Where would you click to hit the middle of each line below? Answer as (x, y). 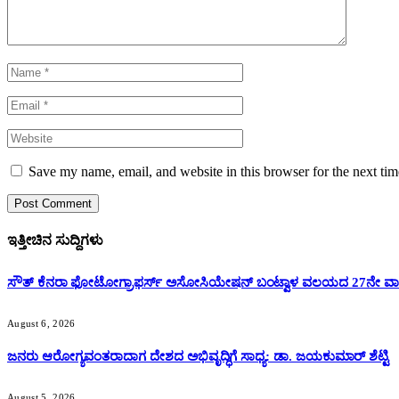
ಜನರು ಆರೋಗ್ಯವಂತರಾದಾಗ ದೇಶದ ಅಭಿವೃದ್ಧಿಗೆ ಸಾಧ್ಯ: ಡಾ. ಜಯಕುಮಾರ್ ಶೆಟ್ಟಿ (198, 356)
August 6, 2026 (41, 323)
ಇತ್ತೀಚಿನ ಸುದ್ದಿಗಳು (55, 240)
